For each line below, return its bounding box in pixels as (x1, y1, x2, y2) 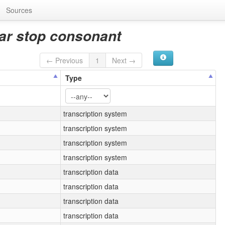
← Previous (46, 55, 83, 65)
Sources (6, 5, 32, 15)
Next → (112, 55, 136, 65)
